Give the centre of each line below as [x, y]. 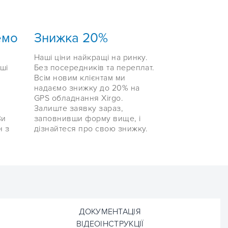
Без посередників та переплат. [94, 68]
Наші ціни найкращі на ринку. [91, 58]
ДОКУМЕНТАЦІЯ [110, 212]
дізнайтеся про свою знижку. [91, 129]
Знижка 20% [71, 38]
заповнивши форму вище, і [88, 119]
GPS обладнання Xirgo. [79, 98]
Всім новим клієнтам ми [80, 78]
